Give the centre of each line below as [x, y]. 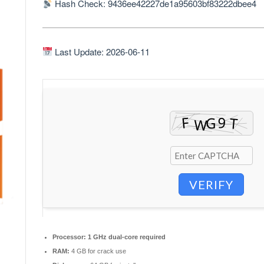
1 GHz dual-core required [126, 237]
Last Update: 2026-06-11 [101, 51]
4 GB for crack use [98, 251]
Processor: [69, 237]
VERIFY [211, 184]
